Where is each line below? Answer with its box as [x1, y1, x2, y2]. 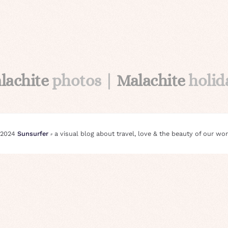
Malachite [117, 71, 189, 90]
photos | [51, 71, 117, 90]
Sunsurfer [17, 129, 48, 137]
